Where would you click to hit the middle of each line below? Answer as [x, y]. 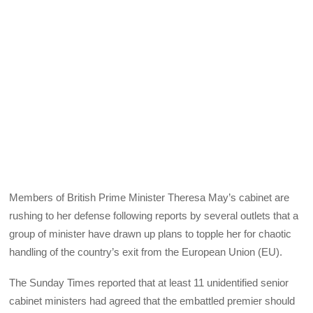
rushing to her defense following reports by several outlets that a [154, 216]
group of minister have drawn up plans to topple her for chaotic [151, 234]
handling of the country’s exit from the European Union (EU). [146, 252]
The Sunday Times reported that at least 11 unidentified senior [149, 283]
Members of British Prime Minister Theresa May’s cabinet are [150, 198]
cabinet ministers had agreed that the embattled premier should [152, 301]
